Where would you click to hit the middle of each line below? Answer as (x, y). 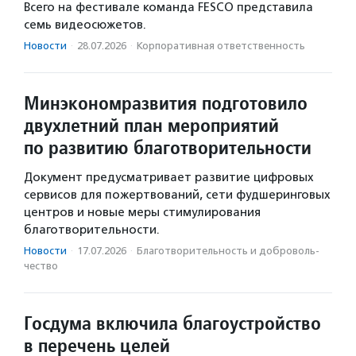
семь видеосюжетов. (85, 25)
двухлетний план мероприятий (151, 126)
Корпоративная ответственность (221, 46)
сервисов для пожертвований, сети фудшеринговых (177, 195)
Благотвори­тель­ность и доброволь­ (228, 251)
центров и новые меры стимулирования (142, 213)
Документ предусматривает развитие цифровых (169, 178)
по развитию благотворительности (168, 148)
